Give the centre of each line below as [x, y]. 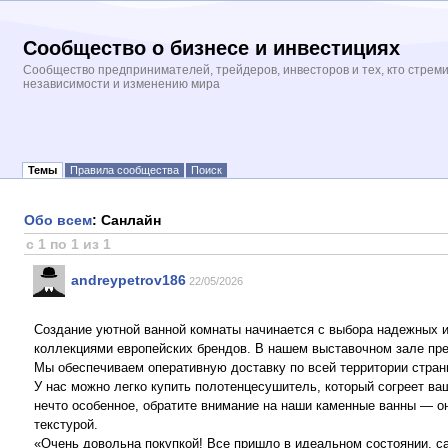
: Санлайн [126, 220]
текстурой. [66, 424]
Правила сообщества [124, 170]
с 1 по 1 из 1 [68, 244]
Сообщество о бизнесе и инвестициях [211, 48]
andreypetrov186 [128, 280]
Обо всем [58, 220]
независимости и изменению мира [121, 84]
